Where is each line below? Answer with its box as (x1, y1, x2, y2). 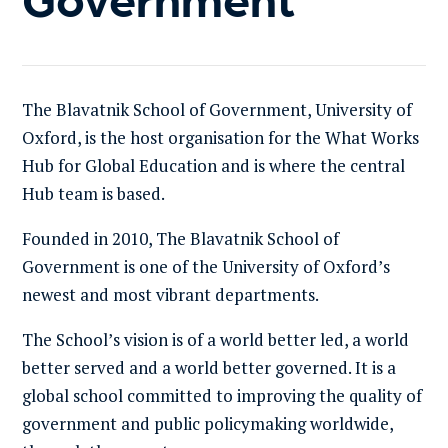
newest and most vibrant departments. (22, 283, 320, 306)
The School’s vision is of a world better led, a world (22, 328, 410, 351)
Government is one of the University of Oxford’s (22, 255, 391, 278)
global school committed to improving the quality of (22, 384, 423, 407)
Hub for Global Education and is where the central (22, 154, 406, 177)
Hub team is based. (22, 182, 166, 205)
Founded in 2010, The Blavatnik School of (22, 227, 340, 250)
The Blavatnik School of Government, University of (22, 98, 413, 121)
